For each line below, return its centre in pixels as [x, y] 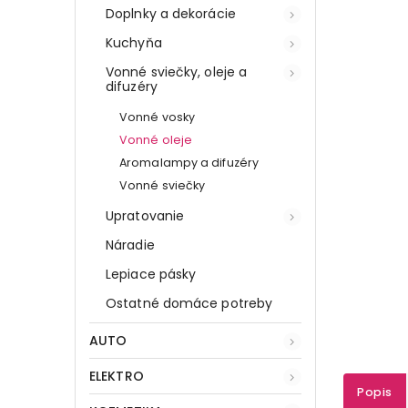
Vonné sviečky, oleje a [177, 71]
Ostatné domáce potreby [189, 303]
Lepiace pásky [151, 274]
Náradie [130, 245]
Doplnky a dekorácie [171, 13]
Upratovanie [145, 215]
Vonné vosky [158, 117]
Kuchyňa [134, 42]
